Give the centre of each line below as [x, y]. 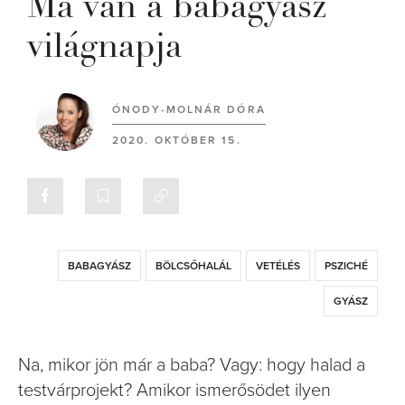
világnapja [104, 46]
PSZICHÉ [346, 266]
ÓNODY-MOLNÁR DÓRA [189, 109]
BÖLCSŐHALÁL [193, 266]
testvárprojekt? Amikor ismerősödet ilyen [174, 391]
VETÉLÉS [278, 266]
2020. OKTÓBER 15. [177, 140]
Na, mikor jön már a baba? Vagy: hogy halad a [192, 365]
